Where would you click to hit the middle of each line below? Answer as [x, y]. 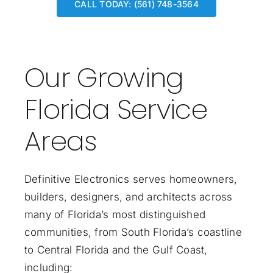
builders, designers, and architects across [128, 197]
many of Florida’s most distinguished [115, 214]
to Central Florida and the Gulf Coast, [116, 250]
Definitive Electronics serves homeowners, [131, 179]
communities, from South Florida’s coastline [133, 232]
